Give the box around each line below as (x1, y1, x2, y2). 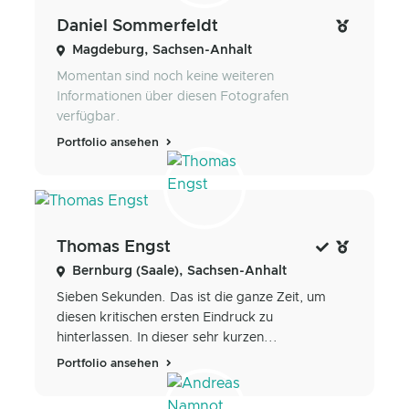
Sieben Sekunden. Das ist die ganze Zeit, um (57, 291, 326, 305)
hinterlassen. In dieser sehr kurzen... (57, 331, 278, 345)
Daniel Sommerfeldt (57, 17, 218, 35)
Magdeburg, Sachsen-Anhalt (72, 43, 252, 57)
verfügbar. (57, 110, 121, 123)
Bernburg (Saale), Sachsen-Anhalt (72, 265, 287, 278)
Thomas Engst (57, 239, 171, 257)
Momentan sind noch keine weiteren (57, 69, 274, 83)
